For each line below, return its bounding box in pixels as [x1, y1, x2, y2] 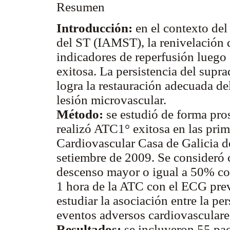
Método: [56, 107, 103, 121]
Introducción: [56, 21, 132, 35]
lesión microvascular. [56, 92, 166, 107]
